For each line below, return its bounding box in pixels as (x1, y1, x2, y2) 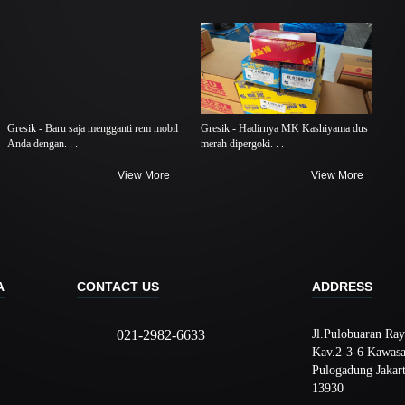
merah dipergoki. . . (201, 137, 284, 150)
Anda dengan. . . (7, 137, 78, 150)
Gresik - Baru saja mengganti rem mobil (7, 122, 178, 135)
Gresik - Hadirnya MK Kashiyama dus (201, 122, 368, 135)
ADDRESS (312, 279, 372, 294)
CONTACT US (77, 279, 159, 294)
